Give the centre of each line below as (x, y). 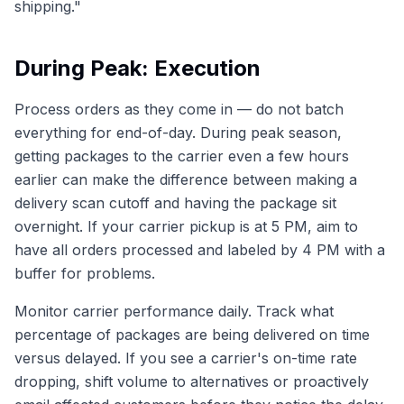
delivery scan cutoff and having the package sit (175, 202)
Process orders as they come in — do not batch (179, 109)
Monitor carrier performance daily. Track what (174, 311)
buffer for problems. (85, 273)
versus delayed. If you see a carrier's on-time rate (186, 358)
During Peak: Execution (138, 68)
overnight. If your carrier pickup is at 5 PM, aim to (186, 226)
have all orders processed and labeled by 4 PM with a (200, 249)
